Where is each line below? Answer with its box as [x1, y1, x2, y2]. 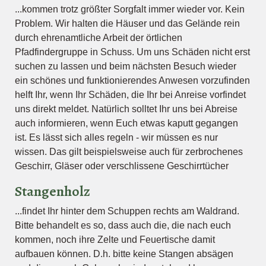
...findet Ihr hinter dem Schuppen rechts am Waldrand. [15, 206, 239, 216]
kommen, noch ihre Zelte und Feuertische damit [15, 235, 215, 245]
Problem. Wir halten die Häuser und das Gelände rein [15, 18, 240, 28]
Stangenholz [15, 182, 90, 201]
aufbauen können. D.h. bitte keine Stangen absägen [15, 249, 233, 259]
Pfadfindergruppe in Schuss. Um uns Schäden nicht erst [15, 47, 250, 57]
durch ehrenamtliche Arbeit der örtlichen [15, 33, 182, 43]
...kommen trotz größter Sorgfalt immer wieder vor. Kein [15, 4, 245, 14]
